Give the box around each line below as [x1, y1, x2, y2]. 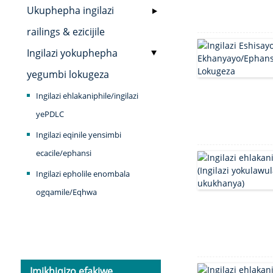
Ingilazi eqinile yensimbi [35, 129, 121, 141]
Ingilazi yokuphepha [26, 46, 118, 60]
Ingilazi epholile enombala [35, 168, 130, 180]
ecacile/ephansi [35, 147, 91, 159]
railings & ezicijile [26, 25, 105, 39]
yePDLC [35, 108, 64, 120]
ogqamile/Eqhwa [35, 186, 97, 198]
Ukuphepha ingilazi [26, 4, 114, 18]
